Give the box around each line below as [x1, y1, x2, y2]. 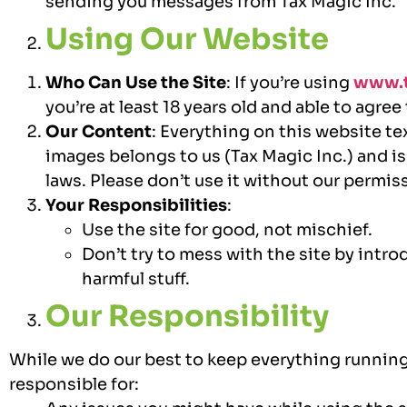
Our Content [45, 121, 152, 142]
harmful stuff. [82, 268, 190, 289]
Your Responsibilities [45, 194, 227, 215]
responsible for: [9, 373, 139, 394]
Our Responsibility [45, 297, 329, 334]
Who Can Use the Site [45, 72, 226, 93]
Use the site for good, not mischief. [82, 219, 372, 240]
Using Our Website [45, 20, 329, 57]
